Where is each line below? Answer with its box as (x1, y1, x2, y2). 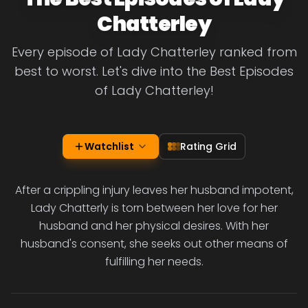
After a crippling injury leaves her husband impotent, (14, 182, 294, 198)
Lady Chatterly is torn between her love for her (30, 200, 278, 216)
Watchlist (85, 140, 134, 153)
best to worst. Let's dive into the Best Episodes (14, 63, 294, 80)
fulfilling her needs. (104, 254, 203, 269)
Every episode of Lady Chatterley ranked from (11, 43, 297, 60)
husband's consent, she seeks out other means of (20, 236, 288, 252)
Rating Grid (180, 140, 236, 153)
